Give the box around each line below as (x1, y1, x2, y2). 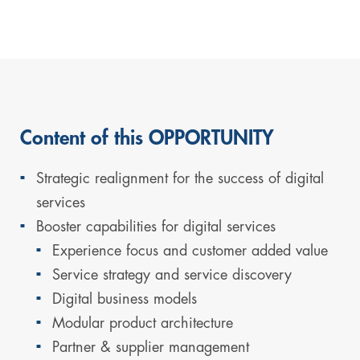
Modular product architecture (52, 316, 233, 330)
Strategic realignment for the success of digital (36, 171, 324, 186)
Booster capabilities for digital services (36, 219, 276, 234)
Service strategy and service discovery (52, 268, 292, 282)
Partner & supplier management (52, 340, 249, 354)
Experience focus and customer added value (52, 243, 328, 258)
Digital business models (52, 292, 197, 306)
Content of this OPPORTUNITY (20, 129, 274, 148)
